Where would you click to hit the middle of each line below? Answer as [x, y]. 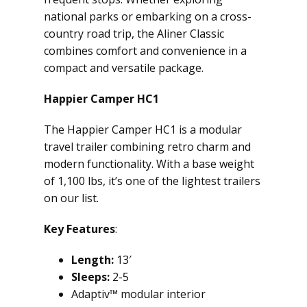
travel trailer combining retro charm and [147, 147]
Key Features [79, 229]
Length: [93, 260]
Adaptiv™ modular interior [138, 294]
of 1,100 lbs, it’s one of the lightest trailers [152, 181]
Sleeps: [90, 277]
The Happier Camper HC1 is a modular [143, 130]
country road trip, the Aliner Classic [134, 34]
